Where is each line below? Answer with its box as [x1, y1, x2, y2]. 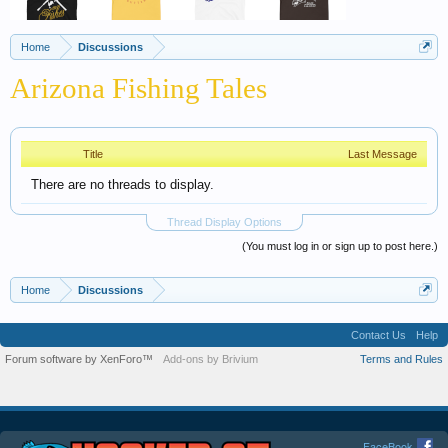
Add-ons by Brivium [163, 353, 258, 365]
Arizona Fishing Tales [10, 72, 267, 104]
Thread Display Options [166, 216, 282, 228]
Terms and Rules [360, 353, 443, 365]
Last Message [348, 148, 417, 160]
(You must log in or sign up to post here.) [242, 240, 438, 252]
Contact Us [351, 329, 406, 341]
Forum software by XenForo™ [5, 353, 153, 365]
